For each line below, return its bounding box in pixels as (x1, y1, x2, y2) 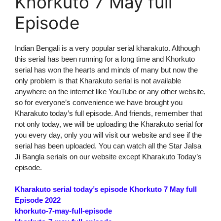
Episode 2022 (15, 195, 61, 204)
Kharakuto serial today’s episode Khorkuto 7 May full (15, 184, 197, 193)
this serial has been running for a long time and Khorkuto (15, 54, 195, 63)
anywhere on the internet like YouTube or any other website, (15, 87, 206, 96)
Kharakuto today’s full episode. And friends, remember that (15, 109, 202, 117)
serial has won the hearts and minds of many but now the (15, 65, 198, 74)
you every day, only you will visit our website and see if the (15, 130, 202, 139)
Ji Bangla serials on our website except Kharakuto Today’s (15, 152, 202, 161)
